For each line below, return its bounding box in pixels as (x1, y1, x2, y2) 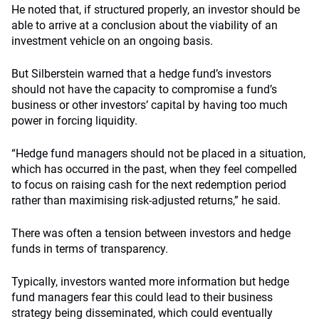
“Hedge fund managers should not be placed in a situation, (11, 147, 305, 160)
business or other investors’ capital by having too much (11, 98, 288, 112)
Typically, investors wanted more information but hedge (11, 275, 289, 288)
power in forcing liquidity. (11, 114, 137, 127)
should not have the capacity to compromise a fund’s (11, 83, 277, 96)
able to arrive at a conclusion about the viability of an (11, 19, 278, 32)
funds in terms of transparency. (11, 242, 168, 256)
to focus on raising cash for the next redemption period (11, 178, 286, 192)
